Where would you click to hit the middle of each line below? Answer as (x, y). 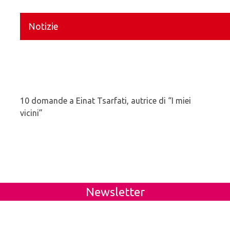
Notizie (43, 26)
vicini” (31, 113)
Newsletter (115, 191)
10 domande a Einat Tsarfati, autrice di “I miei (106, 100)
